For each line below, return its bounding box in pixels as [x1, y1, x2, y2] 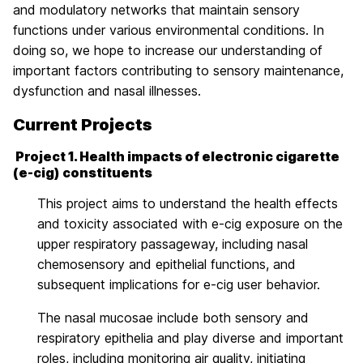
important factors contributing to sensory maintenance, [13, 62, 344, 79]
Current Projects [13, 114, 152, 135]
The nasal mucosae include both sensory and [37, 309, 309, 326]
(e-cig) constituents [13, 164, 152, 181]
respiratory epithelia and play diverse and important [37, 329, 344, 346]
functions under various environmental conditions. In [13, 21, 324, 38]
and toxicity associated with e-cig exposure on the [37, 215, 343, 232]
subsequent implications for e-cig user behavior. [37, 275, 320, 293]
